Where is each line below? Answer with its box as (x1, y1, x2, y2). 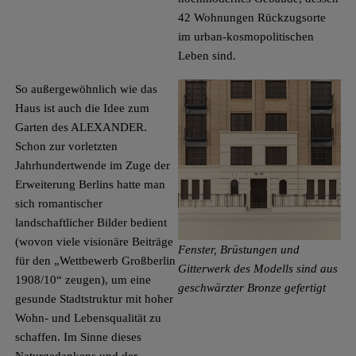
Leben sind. (178, 48, 236, 62)
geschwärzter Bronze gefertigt (178, 281, 326, 294)
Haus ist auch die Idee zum (14, 102, 149, 115)
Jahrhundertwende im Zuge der (14, 159, 170, 172)
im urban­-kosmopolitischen (178, 29, 314, 43)
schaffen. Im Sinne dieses (14, 331, 141, 344)
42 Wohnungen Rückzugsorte (178, 10, 326, 24)
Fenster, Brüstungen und (178, 242, 300, 256)
